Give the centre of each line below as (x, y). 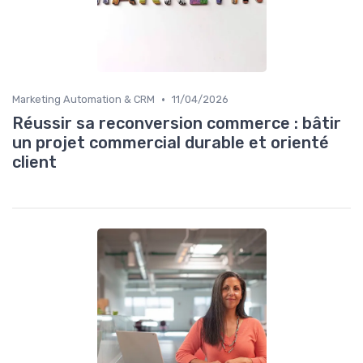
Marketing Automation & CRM (83, 100)
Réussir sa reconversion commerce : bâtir (177, 124)
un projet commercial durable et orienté (171, 143)
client (34, 162)
